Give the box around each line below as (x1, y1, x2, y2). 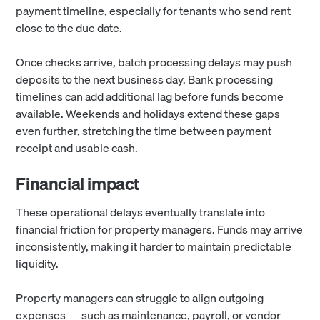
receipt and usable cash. (16, 139, 139, 158)
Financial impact (16, 170, 139, 198)
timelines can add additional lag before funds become (16, 87, 284, 106)
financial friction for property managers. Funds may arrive (16, 220, 304, 239)
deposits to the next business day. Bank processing (16, 70, 274, 89)
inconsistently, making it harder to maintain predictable (16, 237, 292, 256)
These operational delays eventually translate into (16, 203, 266, 222)
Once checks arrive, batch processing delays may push (16, 53, 293, 72)
